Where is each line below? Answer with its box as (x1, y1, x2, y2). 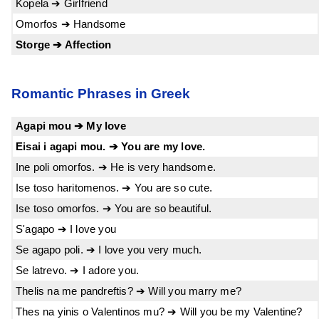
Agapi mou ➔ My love (16, 120, 126, 132)
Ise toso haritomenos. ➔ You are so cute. (16, 182, 212, 194)
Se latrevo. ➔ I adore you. (16, 264, 140, 277)
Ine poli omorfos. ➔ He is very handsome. (16, 161, 216, 174)
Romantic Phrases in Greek (11, 85, 190, 101)
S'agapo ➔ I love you (16, 223, 116, 236)
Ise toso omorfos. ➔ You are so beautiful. (16, 202, 212, 215)
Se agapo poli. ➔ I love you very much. (16, 244, 202, 256)
